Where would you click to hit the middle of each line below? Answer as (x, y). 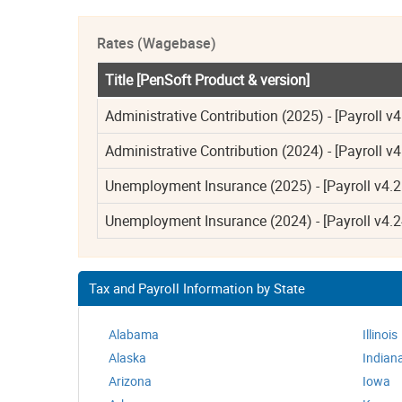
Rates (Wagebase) (156, 43)
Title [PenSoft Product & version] (207, 80)
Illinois (380, 334)
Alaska (127, 358)
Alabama (134, 334)
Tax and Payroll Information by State (197, 288)
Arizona (130, 381)
